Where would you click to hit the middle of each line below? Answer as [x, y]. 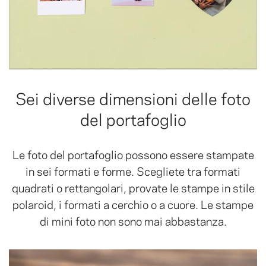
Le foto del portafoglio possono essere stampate [133, 154]
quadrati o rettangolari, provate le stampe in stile [133, 187]
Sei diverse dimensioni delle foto [133, 97]
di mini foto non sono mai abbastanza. [133, 220]
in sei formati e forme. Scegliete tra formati [133, 170]
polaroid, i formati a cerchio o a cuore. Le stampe [133, 204]
